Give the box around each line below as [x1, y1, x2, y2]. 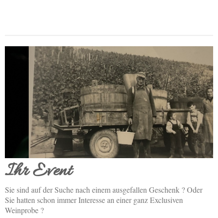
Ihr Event [5, 159, 72, 183]
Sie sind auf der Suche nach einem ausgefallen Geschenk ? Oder [5, 184, 202, 195]
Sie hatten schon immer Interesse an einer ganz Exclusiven [5, 194, 183, 205]
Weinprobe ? [5, 204, 44, 215]
